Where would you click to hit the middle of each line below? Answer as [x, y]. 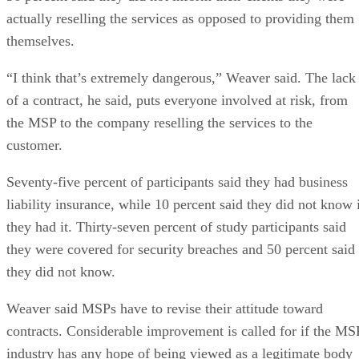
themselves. [40, 40]
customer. [34, 145]
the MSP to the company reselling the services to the [159, 122]
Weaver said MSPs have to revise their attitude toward [165, 308]
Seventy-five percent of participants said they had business [177, 182]
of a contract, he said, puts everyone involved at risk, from [177, 100]
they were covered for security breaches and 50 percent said [181, 249]
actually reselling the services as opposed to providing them [180, 18]
